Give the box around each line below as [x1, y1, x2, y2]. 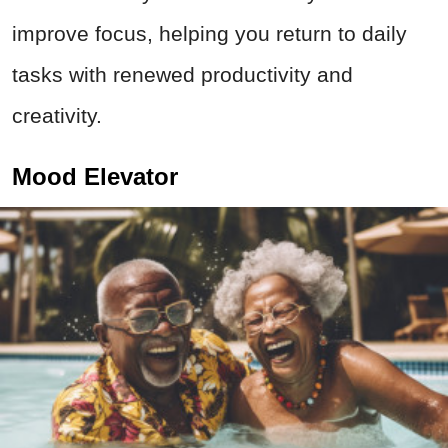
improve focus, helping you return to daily [12, 21, 407, 45]
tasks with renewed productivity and [12, 62, 353, 86]
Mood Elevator [12, 162, 178, 190]
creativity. [12, 103, 102, 127]
